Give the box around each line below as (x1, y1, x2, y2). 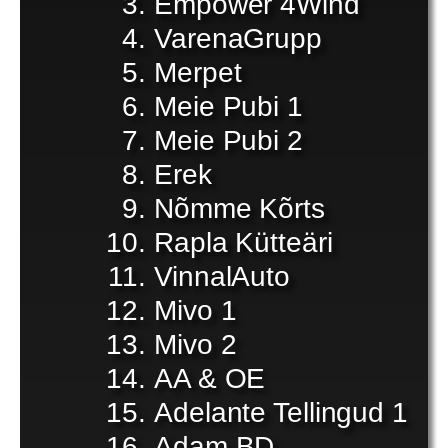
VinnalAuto (154, 261, 290, 292)
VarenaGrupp (154, 23, 322, 54)
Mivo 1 (154, 295, 237, 326)
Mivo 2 (154, 329, 237, 360)
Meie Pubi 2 (154, 125, 303, 156)
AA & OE (154, 363, 266, 394)
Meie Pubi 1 (154, 91, 303, 122)
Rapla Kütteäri (154, 227, 333, 258)
